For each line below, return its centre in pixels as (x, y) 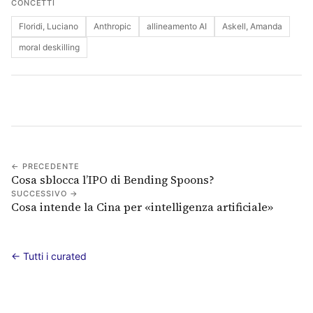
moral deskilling (49, 47)
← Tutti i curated (49, 256)
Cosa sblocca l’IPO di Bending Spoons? (113, 180)
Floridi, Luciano (49, 26)
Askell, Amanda (252, 26)
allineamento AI (177, 26)
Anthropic (112, 26)
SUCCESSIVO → (45, 194)
